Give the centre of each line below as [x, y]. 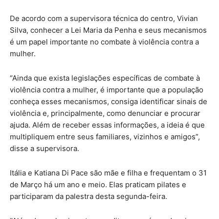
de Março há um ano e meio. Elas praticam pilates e [98, 184]
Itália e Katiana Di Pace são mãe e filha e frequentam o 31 [108, 173]
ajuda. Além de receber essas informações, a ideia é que [107, 125]
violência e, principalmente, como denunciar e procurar [105, 113]
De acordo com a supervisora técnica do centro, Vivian [104, 18]
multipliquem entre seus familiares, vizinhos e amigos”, [105, 136]
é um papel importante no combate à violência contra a [104, 42]
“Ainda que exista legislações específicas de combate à [105, 78]
